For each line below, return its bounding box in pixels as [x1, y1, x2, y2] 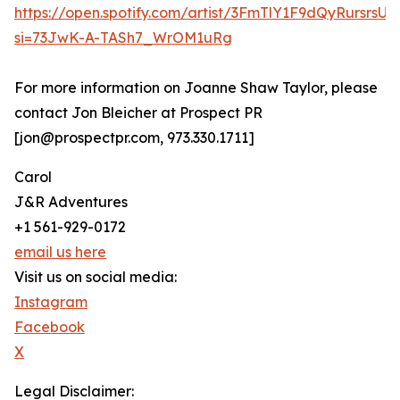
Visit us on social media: [14, 268, 177, 287]
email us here [14, 243, 106, 262]
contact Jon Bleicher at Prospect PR [14, 104, 262, 122]
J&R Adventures [14, 193, 128, 212]
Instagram [14, 293, 87, 312]
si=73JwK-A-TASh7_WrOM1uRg [14, 29, 232, 47]
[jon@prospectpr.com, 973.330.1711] [14, 129, 254, 147]
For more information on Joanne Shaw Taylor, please [14, 79, 378, 97]
